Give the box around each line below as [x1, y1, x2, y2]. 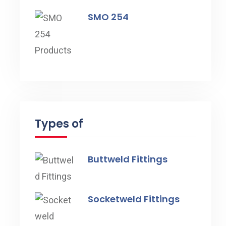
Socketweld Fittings [87, 193, 180, 206]
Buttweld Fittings [87, 153, 167, 166]
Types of [34, 116, 83, 132]
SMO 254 [87, 11, 129, 24]
